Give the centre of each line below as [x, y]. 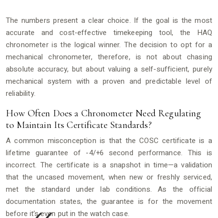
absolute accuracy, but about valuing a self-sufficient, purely [109, 69]
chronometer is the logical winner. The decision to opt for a [109, 45]
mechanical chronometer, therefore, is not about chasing [109, 57]
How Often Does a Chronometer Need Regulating [104, 113]
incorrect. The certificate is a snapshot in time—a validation [109, 165]
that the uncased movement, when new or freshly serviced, [109, 177]
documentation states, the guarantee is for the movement [109, 201]
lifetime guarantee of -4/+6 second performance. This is [109, 153]
